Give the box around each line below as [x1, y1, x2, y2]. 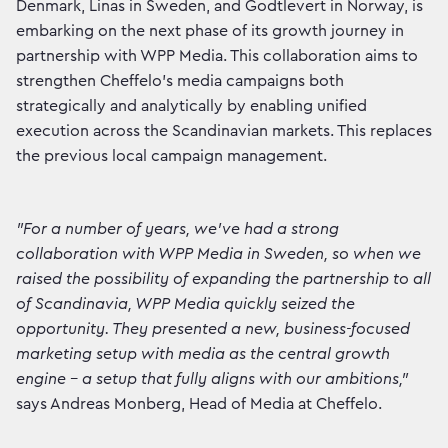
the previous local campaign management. [16, 148, 327, 165]
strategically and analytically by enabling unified [16, 98, 367, 115]
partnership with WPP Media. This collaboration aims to [16, 48, 418, 65]
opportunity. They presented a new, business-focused [16, 321, 410, 338]
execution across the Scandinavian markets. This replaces [16, 123, 432, 140]
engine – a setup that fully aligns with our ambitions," [16, 371, 408, 388]
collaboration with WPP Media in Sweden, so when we [16, 246, 421, 263]
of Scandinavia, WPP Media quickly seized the [16, 296, 355, 313]
